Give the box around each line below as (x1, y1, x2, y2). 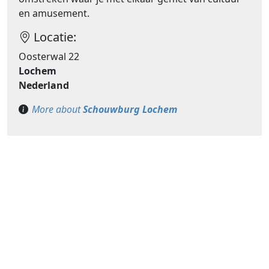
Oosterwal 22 (19, 50, 80, 64)
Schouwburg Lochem (82, 103, 178, 116)
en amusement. (19, 7, 90, 20)
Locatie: (31, 29, 77, 46)
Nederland (19, 79, 70, 92)
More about (31, 103, 83, 116)
